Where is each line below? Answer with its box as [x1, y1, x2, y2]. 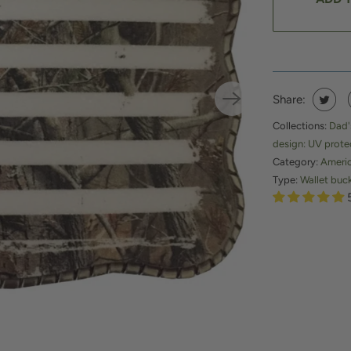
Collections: [273, 120, 329, 132]
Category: [273, 156, 320, 168]
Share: [273, 92, 306, 107]
